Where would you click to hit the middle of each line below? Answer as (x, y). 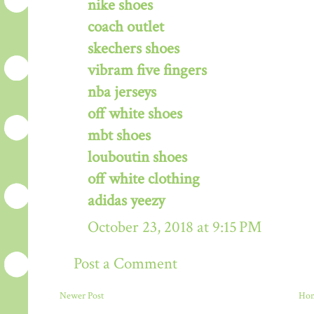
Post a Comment (125, 264)
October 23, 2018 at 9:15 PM (175, 227)
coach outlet (126, 27)
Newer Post (82, 295)
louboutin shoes (137, 157)
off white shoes (135, 114)
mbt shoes (119, 135)
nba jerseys (122, 92)
